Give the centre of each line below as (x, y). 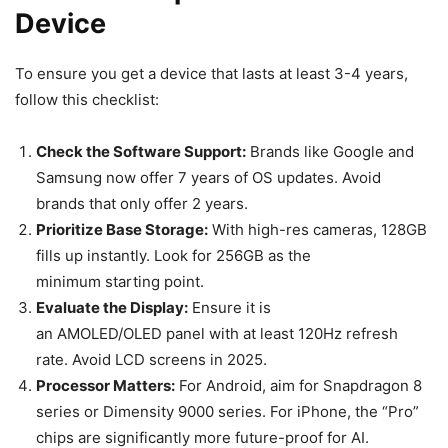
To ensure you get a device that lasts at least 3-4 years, (211, 73)
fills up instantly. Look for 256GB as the (173, 255)
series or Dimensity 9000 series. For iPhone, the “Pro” (227, 411)
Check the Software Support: (141, 151)
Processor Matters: (105, 385)
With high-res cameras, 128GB (317, 229)
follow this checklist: (87, 99)
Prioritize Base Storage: (122, 229)
